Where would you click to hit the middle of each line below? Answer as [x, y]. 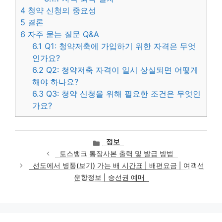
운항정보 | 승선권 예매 [109, 178]
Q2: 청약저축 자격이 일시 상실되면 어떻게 [121, 70]
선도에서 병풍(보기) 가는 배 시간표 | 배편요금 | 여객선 [118, 166]
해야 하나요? [55, 82]
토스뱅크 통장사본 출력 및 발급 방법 [116, 154]
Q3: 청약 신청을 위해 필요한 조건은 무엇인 [122, 94]
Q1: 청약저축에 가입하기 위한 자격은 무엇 [119, 46]
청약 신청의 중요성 [61, 11]
